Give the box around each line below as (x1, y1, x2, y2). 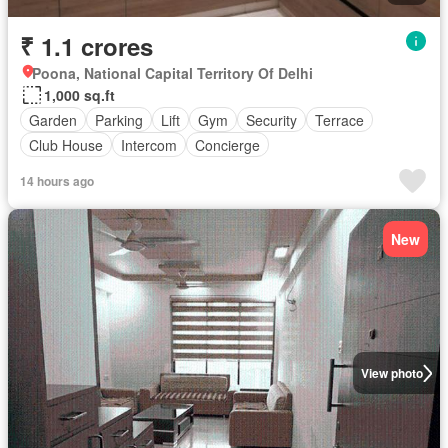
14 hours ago (20, 172, 94, 190)
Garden (29, 109, 77, 130)
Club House (29, 134, 103, 155)
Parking (95, 109, 143, 130)
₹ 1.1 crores (20, 29, 153, 63)
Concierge (195, 134, 260, 155)
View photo (360, 364, 423, 382)
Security (246, 109, 297, 130)
